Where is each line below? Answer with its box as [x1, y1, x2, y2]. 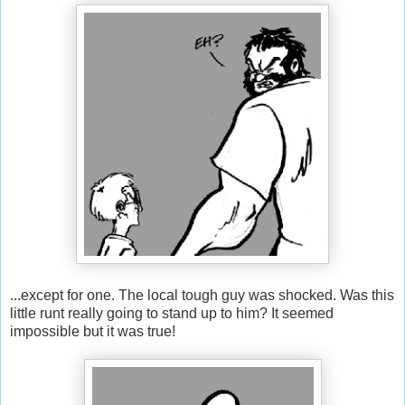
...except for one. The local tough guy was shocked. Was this [10, 287, 394, 303]
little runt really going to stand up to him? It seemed [10, 305, 334, 321]
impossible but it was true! [10, 323, 175, 339]
